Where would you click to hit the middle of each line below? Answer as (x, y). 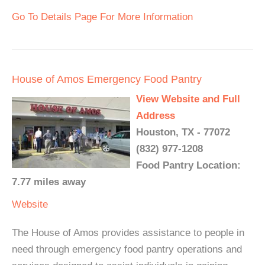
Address (156, 116)
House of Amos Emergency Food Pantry (107, 79)
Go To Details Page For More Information (102, 17)
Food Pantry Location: (188, 165)
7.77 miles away (49, 182)
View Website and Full (188, 99)
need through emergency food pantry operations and (127, 249)
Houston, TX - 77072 (183, 132)
